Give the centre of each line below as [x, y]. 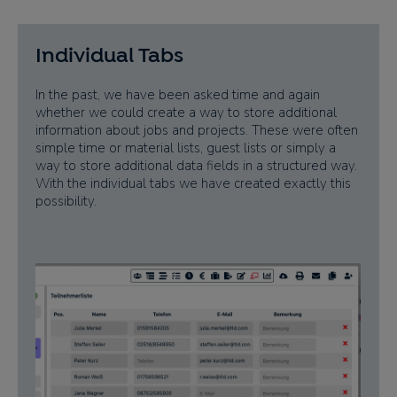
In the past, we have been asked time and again [178, 94]
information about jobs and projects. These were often [197, 130]
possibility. [66, 201]
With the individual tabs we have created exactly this [193, 183]
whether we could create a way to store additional [186, 112]
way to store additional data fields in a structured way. [196, 165]
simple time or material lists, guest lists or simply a [186, 148]
